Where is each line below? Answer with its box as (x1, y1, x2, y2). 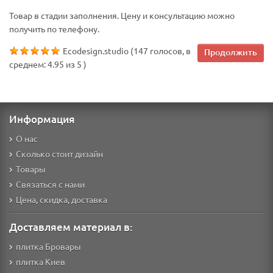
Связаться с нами (16, 179, 85, 190)
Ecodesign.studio (63, 45, 129, 56)
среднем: (9, 58, 48, 69)
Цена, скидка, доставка (16, 194, 107, 205)
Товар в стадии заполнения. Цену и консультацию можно (9, 10, 235, 21)
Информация (9, 112, 75, 126)
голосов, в (148, 45, 191, 56)
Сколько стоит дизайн (16, 148, 103, 159)
